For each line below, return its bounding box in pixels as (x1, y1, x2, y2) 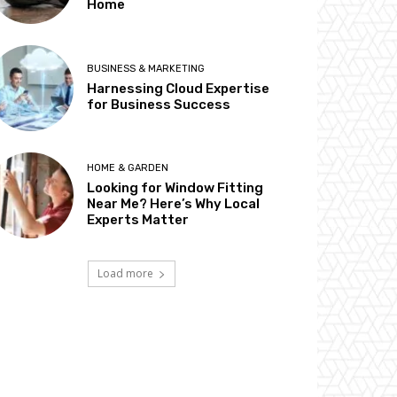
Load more (97, 265, 153, 281)
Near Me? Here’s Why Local (87, 195, 261, 212)
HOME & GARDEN (87, 161, 169, 174)
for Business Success (87, 96, 231, 113)
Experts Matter (87, 211, 190, 228)
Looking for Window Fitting (87, 179, 264, 196)
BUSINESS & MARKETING (87, 62, 206, 74)
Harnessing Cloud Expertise (87, 80, 270, 97)
